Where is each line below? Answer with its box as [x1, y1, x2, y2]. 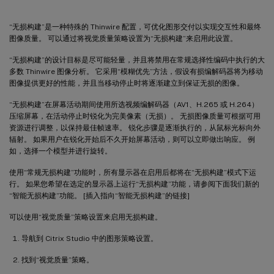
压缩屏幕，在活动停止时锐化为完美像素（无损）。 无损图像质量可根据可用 [9, 111, 261, 120]
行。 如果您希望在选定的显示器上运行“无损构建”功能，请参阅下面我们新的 [9, 179, 259, 188]
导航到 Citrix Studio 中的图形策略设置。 [21, 234, 158, 243]
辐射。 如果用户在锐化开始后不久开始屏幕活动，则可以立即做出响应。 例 [9, 135, 255, 144]
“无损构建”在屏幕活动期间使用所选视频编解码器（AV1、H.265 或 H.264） [9, 100, 259, 109]
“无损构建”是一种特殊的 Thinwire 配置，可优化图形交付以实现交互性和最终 [9, 22, 261, 31]
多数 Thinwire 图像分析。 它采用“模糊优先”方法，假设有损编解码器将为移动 [9, 67, 263, 76]
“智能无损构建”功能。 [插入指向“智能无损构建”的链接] [9, 191, 190, 200]
